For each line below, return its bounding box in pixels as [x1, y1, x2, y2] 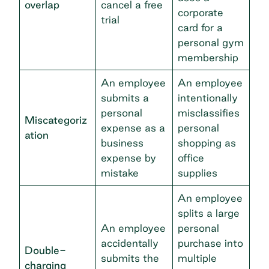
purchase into [178, 237, 243, 249]
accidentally [101, 237, 159, 249]
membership [178, 51, 238, 63]
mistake [101, 166, 139, 178]
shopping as [178, 136, 236, 148]
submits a [101, 91, 149, 103]
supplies [178, 166, 217, 178]
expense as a [101, 121, 165, 133]
